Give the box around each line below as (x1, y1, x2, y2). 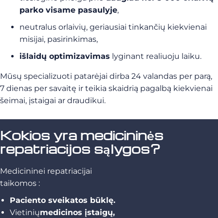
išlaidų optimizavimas (19, 52, 110, 61)
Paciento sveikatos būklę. (10, 196, 115, 205)
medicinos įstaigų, (40, 208, 115, 217)
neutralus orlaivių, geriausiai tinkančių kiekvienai (19, 22, 207, 32)
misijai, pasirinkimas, (19, 35, 98, 44)
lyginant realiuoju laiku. (110, 52, 201, 61)
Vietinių (10, 208, 40, 217)
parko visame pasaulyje (19, 5, 117, 15)
